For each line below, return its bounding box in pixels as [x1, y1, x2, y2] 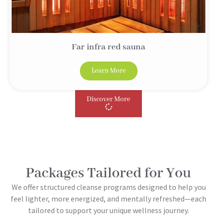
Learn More [91, 66, 126, 76]
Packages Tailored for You [26, 164, 191, 183]
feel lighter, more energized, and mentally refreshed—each [11, 194, 206, 204]
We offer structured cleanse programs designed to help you [11, 182, 206, 192]
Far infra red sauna [72, 42, 145, 53]
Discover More [87, 95, 130, 104]
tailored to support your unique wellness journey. [28, 205, 189, 216]
